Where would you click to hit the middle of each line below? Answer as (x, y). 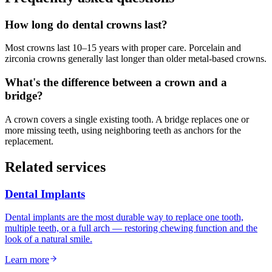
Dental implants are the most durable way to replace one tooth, (124, 217)
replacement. (29, 141)
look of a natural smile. (49, 239)
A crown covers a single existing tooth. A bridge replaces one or (127, 119)
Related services (55, 167)
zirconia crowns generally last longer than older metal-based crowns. (136, 59)
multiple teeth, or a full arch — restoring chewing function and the (131, 228)
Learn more (27, 260)
